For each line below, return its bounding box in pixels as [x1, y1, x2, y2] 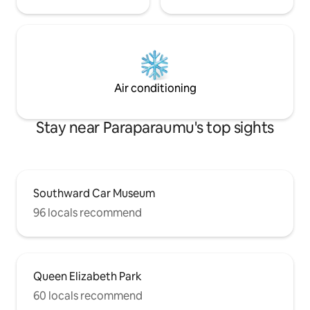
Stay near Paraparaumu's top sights [35, 118, 275, 138]
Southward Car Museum [33, 186, 155, 201]
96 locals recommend [33, 206, 142, 221]
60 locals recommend [33, 289, 143, 304]
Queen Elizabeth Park [33, 269, 142, 284]
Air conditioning [113, 81, 197, 96]
